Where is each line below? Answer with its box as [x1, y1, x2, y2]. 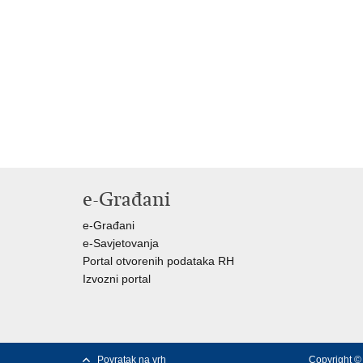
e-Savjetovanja [83, 237, 159, 250]
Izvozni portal [83, 272, 151, 285]
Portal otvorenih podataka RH [83, 254, 234, 267]
